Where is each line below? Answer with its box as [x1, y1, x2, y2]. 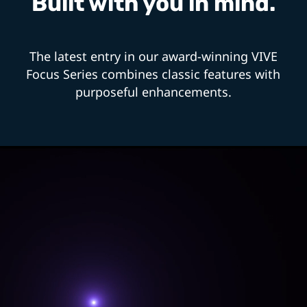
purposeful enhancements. [75, 83, 232, 100]
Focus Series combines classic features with [26, 65, 281, 82]
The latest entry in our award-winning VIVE [29, 47, 278, 64]
